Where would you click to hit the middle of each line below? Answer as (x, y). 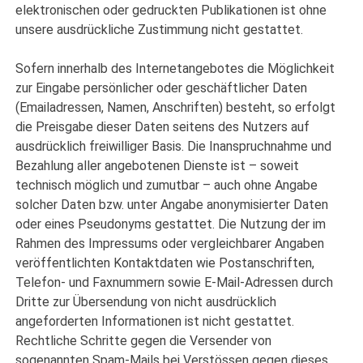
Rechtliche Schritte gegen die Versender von (144, 341)
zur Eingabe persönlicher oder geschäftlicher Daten (162, 88)
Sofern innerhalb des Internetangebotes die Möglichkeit (175, 69)
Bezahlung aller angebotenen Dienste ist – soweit (158, 166)
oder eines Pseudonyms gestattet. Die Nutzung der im (171, 224)
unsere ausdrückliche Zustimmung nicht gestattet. (160, 30)
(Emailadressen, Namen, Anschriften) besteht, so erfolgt (176, 108)
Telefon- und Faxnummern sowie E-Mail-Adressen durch (175, 283)
